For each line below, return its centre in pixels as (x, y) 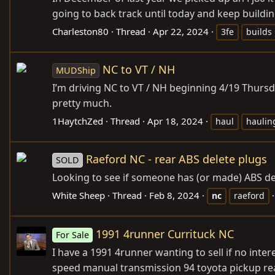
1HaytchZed (78, 121)
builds (259, 32)
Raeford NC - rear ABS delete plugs (177, 159)
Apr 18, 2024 (175, 121)
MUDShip (76, 71)
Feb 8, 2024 (174, 196)
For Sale (73, 234)
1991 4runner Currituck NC (165, 234)
